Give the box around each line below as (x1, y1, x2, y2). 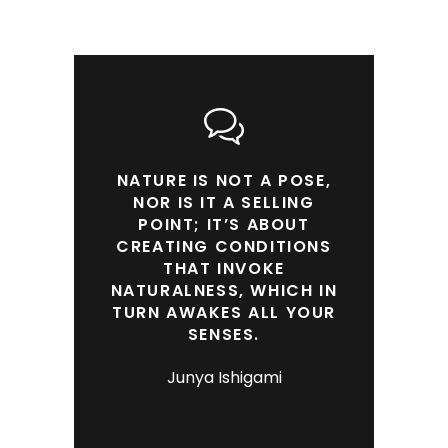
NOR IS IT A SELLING (133, 191, 315, 215)
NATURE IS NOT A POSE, (116, 169, 332, 193)
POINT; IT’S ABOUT (138, 213, 310, 237)
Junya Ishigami (166, 366, 282, 390)
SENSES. (187, 323, 261, 347)
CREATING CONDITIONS (116, 235, 332, 259)
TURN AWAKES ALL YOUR (111, 301, 336, 325)
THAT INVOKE (163, 257, 285, 281)
